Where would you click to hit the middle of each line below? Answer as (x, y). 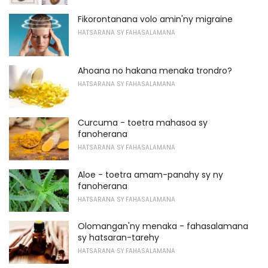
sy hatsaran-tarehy (118, 238)
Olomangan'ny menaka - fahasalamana (163, 226)
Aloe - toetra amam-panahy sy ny (150, 174)
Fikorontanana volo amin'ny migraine (155, 19)
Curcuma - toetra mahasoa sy (143, 123)
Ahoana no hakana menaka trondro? (155, 71)
